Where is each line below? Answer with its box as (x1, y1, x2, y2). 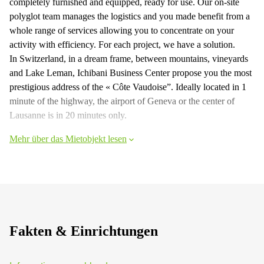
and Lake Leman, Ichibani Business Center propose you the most (9, 67, 252, 78)
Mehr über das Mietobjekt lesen (9, 133, 127, 144)
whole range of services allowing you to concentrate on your (9, 25, 234, 35)
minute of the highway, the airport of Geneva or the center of (9, 95, 235, 106)
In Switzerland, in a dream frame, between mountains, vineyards (9, 53, 248, 64)
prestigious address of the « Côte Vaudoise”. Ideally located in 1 (9, 81, 246, 92)
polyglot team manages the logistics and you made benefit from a (9, 11, 250, 21)
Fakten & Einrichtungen (9, 223, 158, 239)
